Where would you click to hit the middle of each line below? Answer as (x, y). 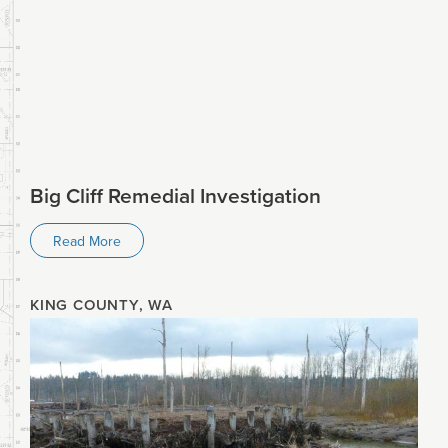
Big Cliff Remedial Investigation (175, 195)
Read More (87, 240)
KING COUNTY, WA (101, 305)
